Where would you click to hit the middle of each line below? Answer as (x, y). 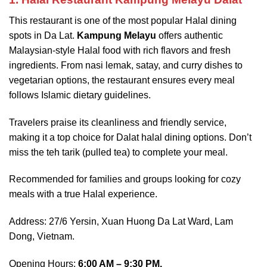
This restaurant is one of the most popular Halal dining (123, 20)
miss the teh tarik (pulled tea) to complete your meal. (118, 152)
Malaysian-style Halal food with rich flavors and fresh (120, 50)
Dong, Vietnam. (42, 237)
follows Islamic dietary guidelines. (80, 95)
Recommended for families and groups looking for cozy (125, 179)
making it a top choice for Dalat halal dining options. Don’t (130, 137)
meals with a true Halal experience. (83, 194)
